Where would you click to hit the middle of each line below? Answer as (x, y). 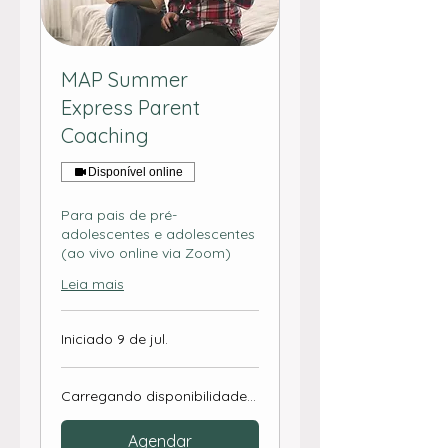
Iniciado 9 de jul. (114, 339)
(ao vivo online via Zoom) (146, 253)
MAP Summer (124, 80)
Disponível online (135, 172)
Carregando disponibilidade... (158, 396)
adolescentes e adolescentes (158, 234)
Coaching (105, 136)
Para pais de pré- (119, 215)
